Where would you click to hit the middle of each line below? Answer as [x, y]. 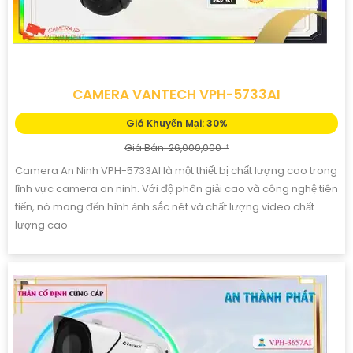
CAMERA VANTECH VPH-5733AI [176, 94]
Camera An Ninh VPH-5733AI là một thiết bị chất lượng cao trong [176, 170]
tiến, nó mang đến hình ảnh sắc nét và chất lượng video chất [165, 206]
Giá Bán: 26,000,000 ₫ [176, 147]
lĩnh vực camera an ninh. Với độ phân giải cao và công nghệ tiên [176, 188]
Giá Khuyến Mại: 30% [176, 123]
